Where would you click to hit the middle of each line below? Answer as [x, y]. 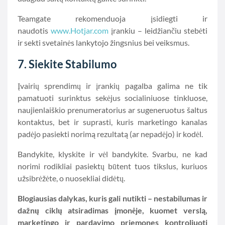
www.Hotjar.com [80, 30]
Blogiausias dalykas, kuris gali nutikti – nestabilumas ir [113, 198]
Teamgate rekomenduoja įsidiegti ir [113, 18]
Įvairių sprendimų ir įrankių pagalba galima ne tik [113, 86]
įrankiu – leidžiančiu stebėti [158, 30]
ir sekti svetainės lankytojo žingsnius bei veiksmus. [103, 42]
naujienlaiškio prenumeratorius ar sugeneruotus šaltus [113, 110]
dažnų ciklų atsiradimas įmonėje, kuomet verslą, [113, 210]
